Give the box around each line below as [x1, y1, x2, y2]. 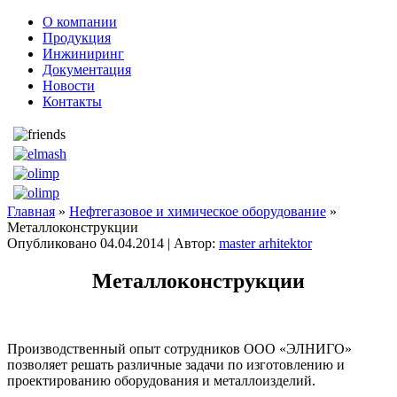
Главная [7, 204, 55, 219]
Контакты [43, 94, 102, 109]
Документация [43, 62, 131, 77]
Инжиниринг [43, 46, 124, 61]
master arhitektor [219, 236, 312, 251]
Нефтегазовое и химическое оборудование [69, 204, 326, 219]
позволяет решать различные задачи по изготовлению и [7, 356, 345, 372]
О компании [43, 14, 117, 29]
